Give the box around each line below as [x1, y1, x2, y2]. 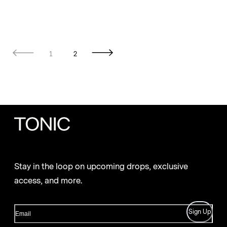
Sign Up [188, 208, 211, 216]
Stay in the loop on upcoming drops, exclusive [14, 161, 188, 173]
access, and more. [14, 175, 82, 187]
